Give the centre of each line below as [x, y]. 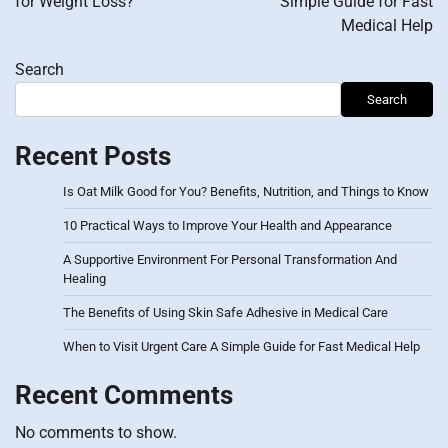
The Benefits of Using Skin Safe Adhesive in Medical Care [225, 313]
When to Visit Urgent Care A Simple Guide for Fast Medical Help [241, 347]
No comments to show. [96, 433]
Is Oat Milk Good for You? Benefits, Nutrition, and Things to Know [246, 192]
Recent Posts [93, 156]
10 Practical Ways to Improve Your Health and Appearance [227, 226]
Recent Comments [124, 395]
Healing [84, 279]
